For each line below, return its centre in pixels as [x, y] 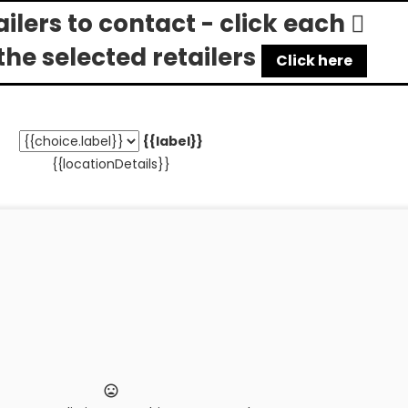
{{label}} [173, 141]
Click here [314, 61]
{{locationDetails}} [111, 164]
